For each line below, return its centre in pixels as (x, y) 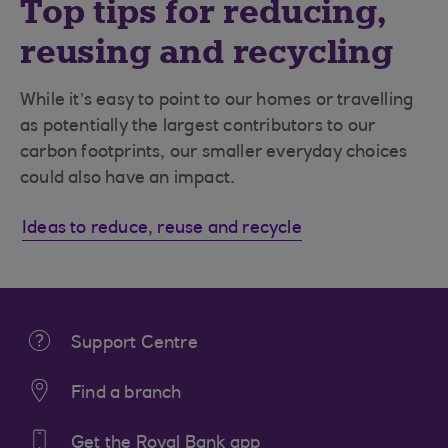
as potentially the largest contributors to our (198, 126)
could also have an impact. (128, 178)
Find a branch (126, 393)
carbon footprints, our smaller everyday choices (214, 152)
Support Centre (134, 343)
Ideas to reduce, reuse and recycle (162, 228)
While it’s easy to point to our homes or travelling (217, 100)
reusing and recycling (206, 51)
